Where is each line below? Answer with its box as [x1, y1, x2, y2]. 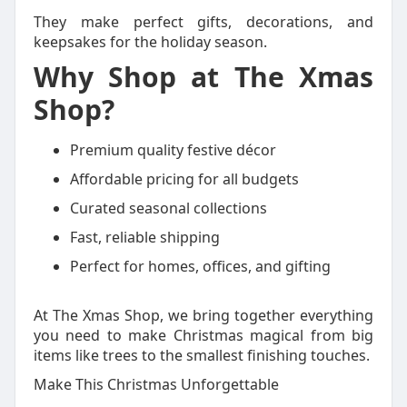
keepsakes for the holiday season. [33, 32, 267, 52]
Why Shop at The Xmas [33, 58, 374, 95]
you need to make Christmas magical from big [33, 325, 374, 345]
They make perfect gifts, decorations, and [33, 12, 374, 32]
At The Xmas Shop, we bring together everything [33, 305, 374, 325]
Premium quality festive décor [69, 140, 276, 160]
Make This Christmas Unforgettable [33, 374, 279, 394]
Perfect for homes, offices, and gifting [69, 256, 331, 276]
